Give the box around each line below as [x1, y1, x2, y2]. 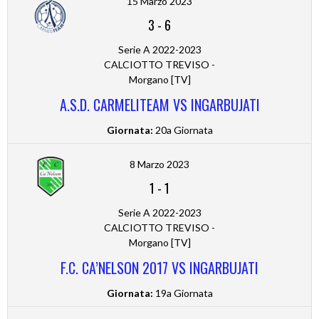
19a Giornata [152, 287, 213, 300]
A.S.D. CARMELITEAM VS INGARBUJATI [59, 94, 260, 116]
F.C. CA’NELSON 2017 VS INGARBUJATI [61, 257, 258, 279]
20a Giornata [152, 124, 213, 137]
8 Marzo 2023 [130, 158, 189, 171]
